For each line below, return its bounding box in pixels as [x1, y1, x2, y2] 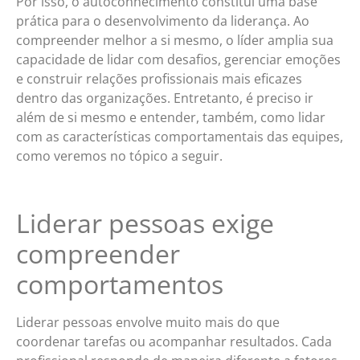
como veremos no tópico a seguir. [16, 147, 226, 166]
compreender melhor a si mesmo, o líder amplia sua [16, 31, 333, 50]
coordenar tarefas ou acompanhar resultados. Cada [16, 333, 332, 351]
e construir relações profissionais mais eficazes [16, 70, 302, 88]
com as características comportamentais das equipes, [16, 128, 343, 146]
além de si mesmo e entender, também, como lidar [16, 108, 325, 127]
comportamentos [16, 267, 223, 302]
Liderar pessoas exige [16, 206, 274, 241]
